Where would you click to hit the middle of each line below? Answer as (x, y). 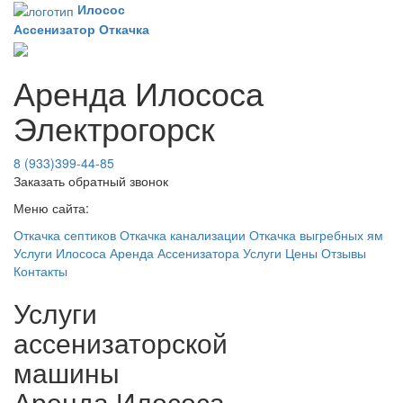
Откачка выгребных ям (316, 234)
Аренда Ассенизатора (175, 252)
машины (67, 372)
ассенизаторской (121, 342)
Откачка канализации (183, 234)
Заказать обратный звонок (91, 180)
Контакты (40, 270)
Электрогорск (114, 127)
